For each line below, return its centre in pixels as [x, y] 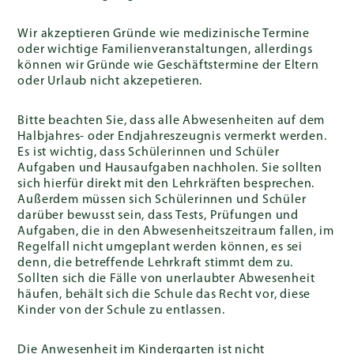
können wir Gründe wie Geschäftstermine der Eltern [168, 66]
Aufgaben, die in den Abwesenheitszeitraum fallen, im [176, 232]
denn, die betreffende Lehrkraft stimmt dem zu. [156, 263]
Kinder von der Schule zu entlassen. [121, 311]
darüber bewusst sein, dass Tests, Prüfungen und [158, 216]
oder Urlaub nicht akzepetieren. [110, 81]
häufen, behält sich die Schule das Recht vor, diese [164, 295]
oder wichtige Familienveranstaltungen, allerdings [165, 50]
